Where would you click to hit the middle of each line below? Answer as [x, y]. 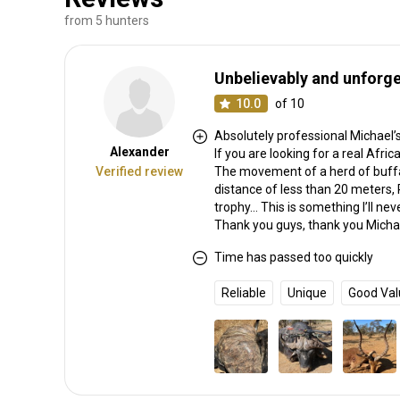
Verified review [139, 172]
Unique [307, 293]
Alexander [139, 152]
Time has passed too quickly [294, 258]
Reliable [244, 293]
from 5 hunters [107, 21]
